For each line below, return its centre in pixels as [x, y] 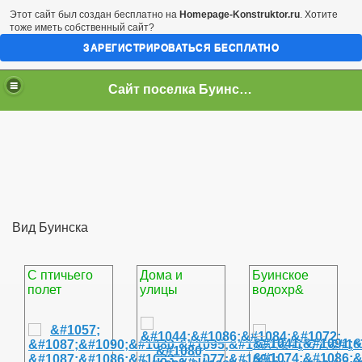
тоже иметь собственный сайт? [82, 27]
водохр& [278, 290]
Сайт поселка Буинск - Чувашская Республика [246, 89]
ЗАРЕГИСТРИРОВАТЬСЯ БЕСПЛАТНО [181, 48]
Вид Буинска [50, 227]
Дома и [161, 275]
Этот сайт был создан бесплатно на [95, 15]
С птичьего [60, 275]
